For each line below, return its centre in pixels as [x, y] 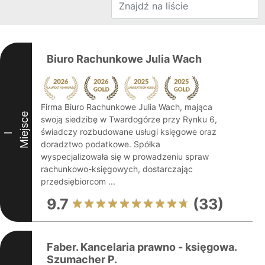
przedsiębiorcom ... [78, 181]
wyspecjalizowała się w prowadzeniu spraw [125, 156]
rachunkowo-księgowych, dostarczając [117, 169]
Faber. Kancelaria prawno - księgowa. [142, 247]
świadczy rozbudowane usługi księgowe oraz [129, 132]
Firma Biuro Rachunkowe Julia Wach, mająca [127, 107]
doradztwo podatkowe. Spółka [101, 144]
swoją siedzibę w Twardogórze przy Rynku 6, [129, 119]
